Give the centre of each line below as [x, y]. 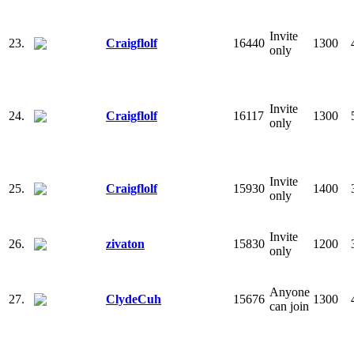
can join [289, 306]
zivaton [125, 243]
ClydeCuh [134, 299]
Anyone [290, 292]
